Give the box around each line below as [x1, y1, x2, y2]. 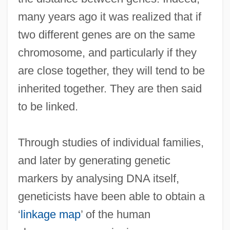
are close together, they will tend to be [17, 64, 205, 77]
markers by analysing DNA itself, [17, 171, 179, 185]
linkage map [20, 207, 81, 221]
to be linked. [17, 100, 78, 113]
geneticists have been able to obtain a [17, 189, 205, 203]
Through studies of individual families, [17, 136, 204, 149]
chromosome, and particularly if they [17, 46, 197, 59]
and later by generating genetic [17, 154, 170, 167]
